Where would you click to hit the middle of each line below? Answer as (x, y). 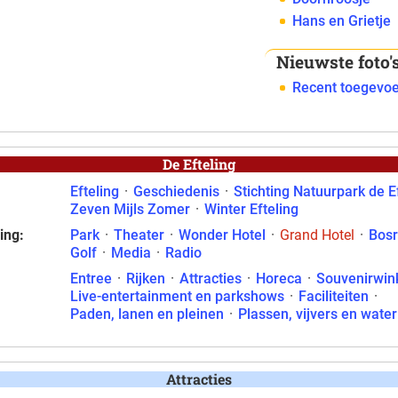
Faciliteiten (334, 296)
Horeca (279, 279)
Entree (91, 279)
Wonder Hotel (222, 235)
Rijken (146, 279)
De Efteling (199, 164)
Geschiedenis (176, 191)
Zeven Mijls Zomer (130, 209)
